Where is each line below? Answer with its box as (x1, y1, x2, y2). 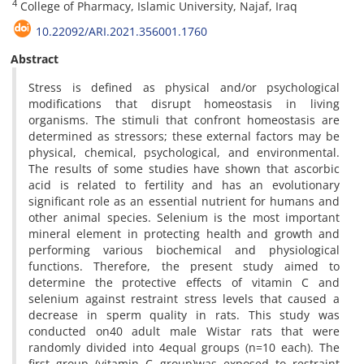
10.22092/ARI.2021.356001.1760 (36, 24, 207, 39)
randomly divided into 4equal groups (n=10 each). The (28, 340, 340, 355)
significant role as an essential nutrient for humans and (28, 193, 340, 209)
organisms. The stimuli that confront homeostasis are (28, 112, 340, 128)
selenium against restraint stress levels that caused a (28, 291, 340, 306)
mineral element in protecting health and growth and (28, 226, 340, 241)
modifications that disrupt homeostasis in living (28, 96, 340, 111)
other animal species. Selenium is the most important (28, 210, 340, 225)
